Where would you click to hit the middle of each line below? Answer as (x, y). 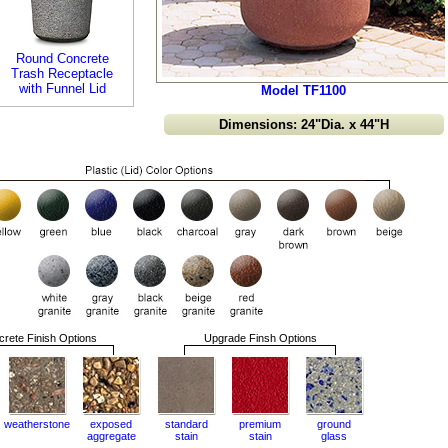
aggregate (111, 436)
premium (260, 424)
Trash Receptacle (62, 73)
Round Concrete (62, 58)
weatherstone (37, 424)
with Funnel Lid (62, 88)
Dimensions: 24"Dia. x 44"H (303, 124)
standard (186, 424)
